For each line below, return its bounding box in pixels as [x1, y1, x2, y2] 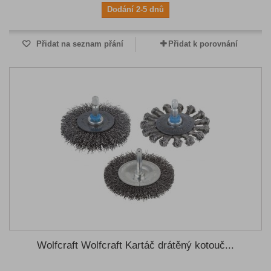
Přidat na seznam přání [34, 39, 123, 48]
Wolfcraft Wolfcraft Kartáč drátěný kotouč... [37, 240, 234, 251]
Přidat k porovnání [168, 39, 238, 48]
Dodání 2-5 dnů [107, 5, 164, 14]
